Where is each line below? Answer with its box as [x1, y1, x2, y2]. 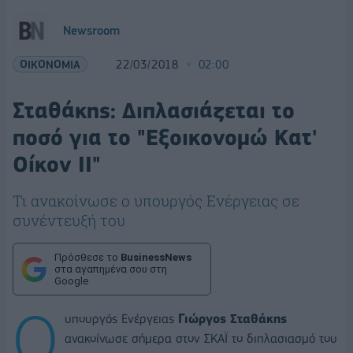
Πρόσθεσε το [54, 251, 121, 263]
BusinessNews [121, 251, 191, 263]
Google [54, 275, 88, 287]
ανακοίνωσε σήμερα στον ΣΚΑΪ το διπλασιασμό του [65, 330, 337, 346]
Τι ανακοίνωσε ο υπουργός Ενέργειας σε [13, 191, 299, 210]
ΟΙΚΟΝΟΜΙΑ [20, 58, 80, 71]
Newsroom [63, 24, 120, 38]
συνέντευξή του [13, 210, 125, 230]
